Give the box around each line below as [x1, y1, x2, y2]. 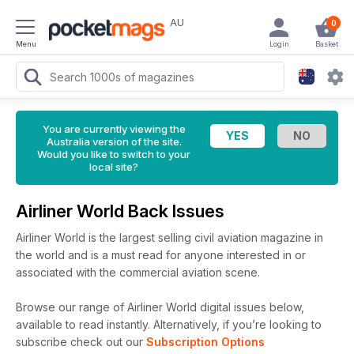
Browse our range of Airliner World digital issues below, [16, 300, 304, 314]
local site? [89, 160, 138, 173]
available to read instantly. [16, 318, 153, 331]
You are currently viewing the [42, 122, 186, 135]
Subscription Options [146, 335, 265, 348]
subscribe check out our [16, 335, 146, 348]
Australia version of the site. [46, 135, 182, 148]
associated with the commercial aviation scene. [16, 265, 260, 279]
